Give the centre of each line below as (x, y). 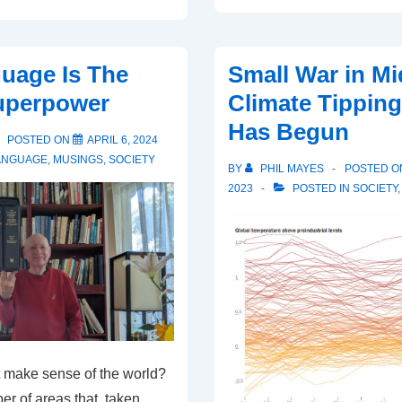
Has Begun (288, 131)
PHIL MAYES (292, 168)
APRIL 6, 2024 (122, 140)
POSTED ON (39, 140)
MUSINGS (78, 159)
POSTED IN (321, 188)
